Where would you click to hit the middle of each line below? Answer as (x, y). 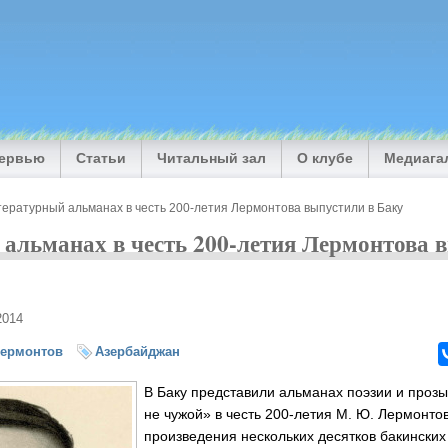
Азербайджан (138, 351)
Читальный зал (212, 158)
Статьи (101, 158)
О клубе (325, 158)
